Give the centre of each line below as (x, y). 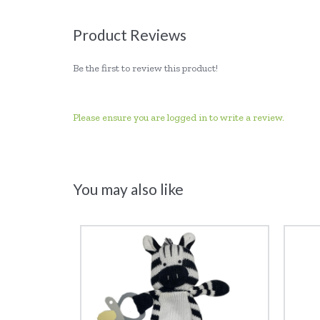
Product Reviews (130, 35)
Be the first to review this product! (145, 68)
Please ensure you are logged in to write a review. (179, 117)
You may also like (128, 189)
